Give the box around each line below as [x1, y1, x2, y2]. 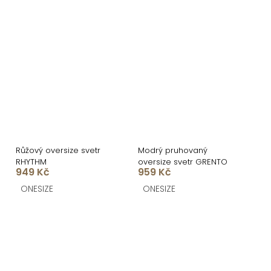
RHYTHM [16, 156, 47, 168]
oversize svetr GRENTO [138, 156, 227, 168]
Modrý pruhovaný [138, 145, 207, 157]
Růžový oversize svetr [16, 145, 100, 157]
